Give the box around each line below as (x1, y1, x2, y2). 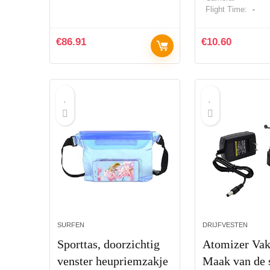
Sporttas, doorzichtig (57, 237, 160, 251)
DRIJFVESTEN (202, 221, 248, 228)
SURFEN (57, 221, 85, 228)
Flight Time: (205, 4, 250, 14)
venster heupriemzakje (57, 254, 169, 268)
